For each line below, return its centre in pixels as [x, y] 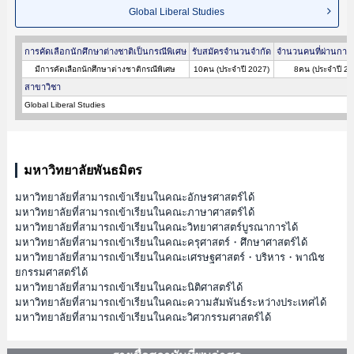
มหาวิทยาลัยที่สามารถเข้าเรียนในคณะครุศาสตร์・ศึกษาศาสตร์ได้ [161, 243]
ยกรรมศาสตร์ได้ [51, 273]
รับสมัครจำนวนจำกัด [231, 52]
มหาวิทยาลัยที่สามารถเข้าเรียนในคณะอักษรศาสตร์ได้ [134, 198]
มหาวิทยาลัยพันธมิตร [83, 171]
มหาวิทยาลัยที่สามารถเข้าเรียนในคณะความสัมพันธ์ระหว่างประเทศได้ [170, 303]
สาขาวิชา [42, 87]
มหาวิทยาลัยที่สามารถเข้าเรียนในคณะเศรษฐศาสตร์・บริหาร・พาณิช [169, 258]
